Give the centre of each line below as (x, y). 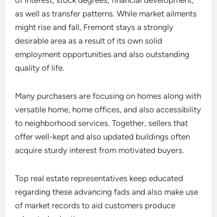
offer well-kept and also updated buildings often (103, 137)
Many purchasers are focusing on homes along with (108, 96)
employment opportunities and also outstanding (102, 54)
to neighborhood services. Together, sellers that (102, 123)
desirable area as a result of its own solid (89, 41)
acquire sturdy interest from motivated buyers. (100, 150)
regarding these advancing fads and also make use (107, 192)
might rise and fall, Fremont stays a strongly (94, 27)
